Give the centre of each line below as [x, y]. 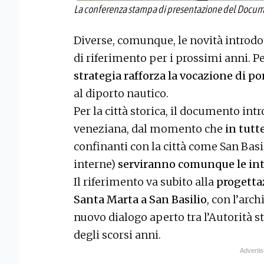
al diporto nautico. [121, 93]
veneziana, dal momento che [148, 128]
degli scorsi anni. [117, 235]
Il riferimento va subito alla [145, 181]
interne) [96, 164]
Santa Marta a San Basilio [140, 199]
